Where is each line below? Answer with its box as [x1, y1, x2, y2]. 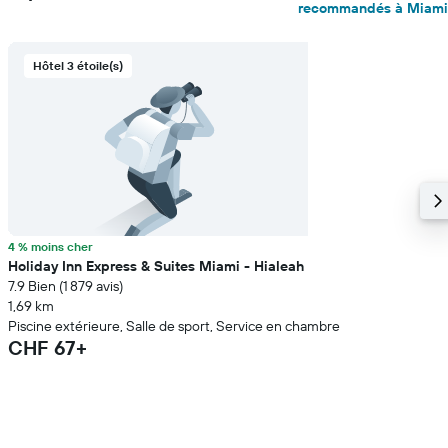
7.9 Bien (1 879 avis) [8, 277, 123, 295]
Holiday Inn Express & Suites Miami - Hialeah [8, 257, 304, 275]
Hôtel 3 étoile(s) [33, 58, 123, 73]
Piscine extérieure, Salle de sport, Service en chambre [8, 317, 340, 335]
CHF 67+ [8, 335, 87, 360]
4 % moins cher [8, 239, 93, 254]
